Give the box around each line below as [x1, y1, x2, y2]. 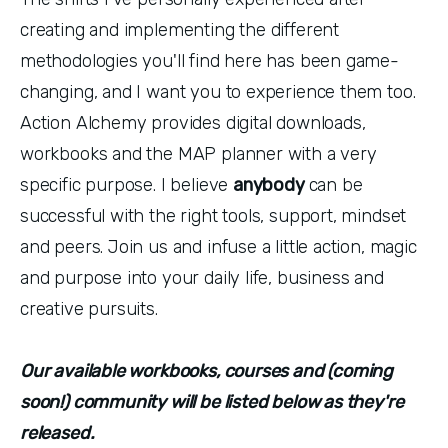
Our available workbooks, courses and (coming [20, 359, 394, 382]
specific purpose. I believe [20, 173, 233, 196]
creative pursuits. [20, 297, 158, 320]
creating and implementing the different [20, 18, 339, 41]
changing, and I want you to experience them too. [20, 80, 416, 103]
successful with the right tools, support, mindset [20, 204, 407, 227]
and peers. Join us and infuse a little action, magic [20, 235, 417, 258]
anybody [232, 173, 309, 196]
